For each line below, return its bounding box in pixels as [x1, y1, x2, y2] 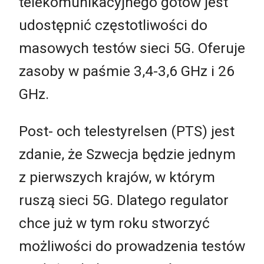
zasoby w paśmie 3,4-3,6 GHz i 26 [19, 62, 235, 80]
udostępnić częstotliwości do [19, 16, 207, 34]
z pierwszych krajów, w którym [19, 169, 215, 186]
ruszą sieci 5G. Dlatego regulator [19, 192, 229, 209]
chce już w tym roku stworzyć [19, 214, 210, 232]
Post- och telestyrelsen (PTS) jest [19, 123, 235, 140]
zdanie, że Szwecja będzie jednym [19, 146, 236, 163]
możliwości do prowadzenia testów [19, 237, 245, 255]
